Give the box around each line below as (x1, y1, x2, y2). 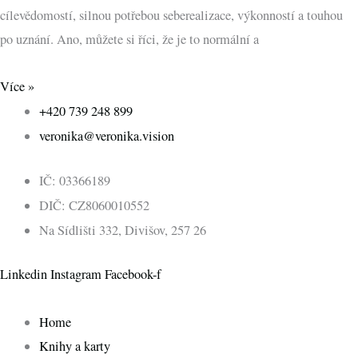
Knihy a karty (39, 337, 111, 356)
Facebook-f (105, 265, 161, 284)
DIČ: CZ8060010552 (39, 196, 150, 214)
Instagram (50, 265, 101, 284)
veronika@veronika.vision (39, 127, 175, 145)
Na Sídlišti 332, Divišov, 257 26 (39, 221, 207, 239)
